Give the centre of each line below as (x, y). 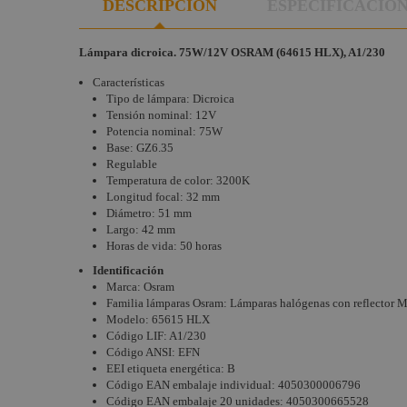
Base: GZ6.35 (140, 148)
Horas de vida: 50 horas (164, 246)
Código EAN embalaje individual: (192, 385)
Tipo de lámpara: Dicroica (170, 99)
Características (129, 82)
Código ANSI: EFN (153, 352)
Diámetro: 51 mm (149, 213)
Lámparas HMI (223, 60)
